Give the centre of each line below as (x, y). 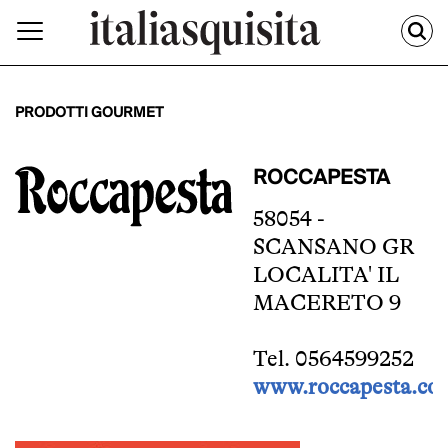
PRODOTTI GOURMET (89, 113)
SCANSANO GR (333, 247)
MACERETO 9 (327, 303)
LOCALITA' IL (326, 275)
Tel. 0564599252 (333, 359)
